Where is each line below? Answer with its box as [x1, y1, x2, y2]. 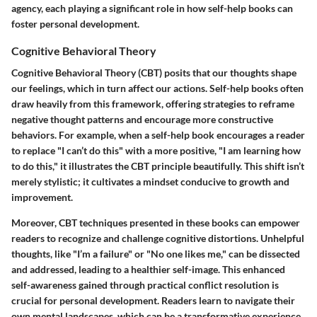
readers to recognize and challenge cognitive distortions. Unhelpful [11, 232, 304, 245]
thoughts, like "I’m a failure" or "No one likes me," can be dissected [11, 248, 300, 260]
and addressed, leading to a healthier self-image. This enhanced [11, 263, 285, 276]
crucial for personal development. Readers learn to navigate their [11, 294, 295, 307]
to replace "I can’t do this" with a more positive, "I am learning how [11, 144, 301, 157]
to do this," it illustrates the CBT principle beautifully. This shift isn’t [11, 160, 304, 173]
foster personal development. [11, 18, 139, 30]
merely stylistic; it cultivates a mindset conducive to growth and [11, 175, 289, 188]
